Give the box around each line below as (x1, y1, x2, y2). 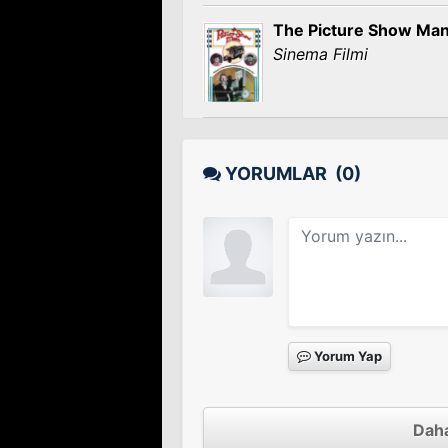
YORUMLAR (221, 163, 335, 184)
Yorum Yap (311, 348, 382, 364)
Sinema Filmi (273, 44, 368, 64)
